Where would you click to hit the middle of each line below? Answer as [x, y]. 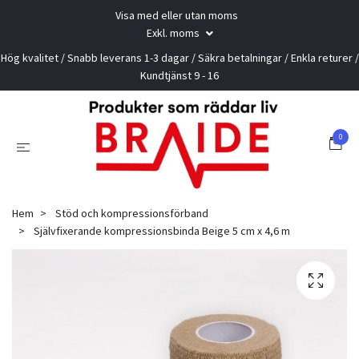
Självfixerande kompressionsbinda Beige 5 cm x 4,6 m [161, 230]
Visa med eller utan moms [176, 15]
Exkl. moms [174, 33]
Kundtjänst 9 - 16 [179, 75]
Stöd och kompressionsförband [132, 213]
